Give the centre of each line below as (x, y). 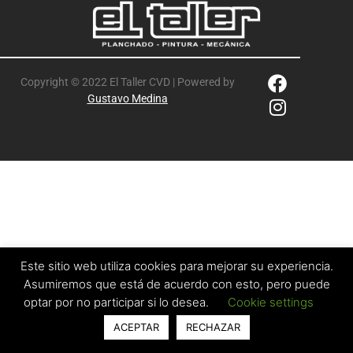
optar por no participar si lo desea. (118, 302)
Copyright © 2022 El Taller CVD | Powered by (127, 82)
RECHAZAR (213, 327)
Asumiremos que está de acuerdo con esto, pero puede (176, 284)
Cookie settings (271, 302)
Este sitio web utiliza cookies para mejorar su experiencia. (176, 266)
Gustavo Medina (127, 99)
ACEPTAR (136, 327)
